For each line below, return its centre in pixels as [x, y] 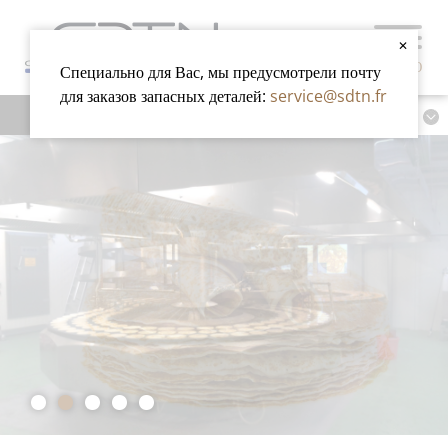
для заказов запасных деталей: [165, 96]
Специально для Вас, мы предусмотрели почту [220, 72]
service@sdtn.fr [328, 96]
